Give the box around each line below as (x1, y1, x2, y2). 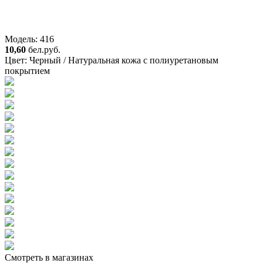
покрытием (5, 65, 50, 76)
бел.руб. (28, 44, 60, 55)
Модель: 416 (5, 33, 54, 44)
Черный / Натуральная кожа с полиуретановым (29, 55, 218, 65)
